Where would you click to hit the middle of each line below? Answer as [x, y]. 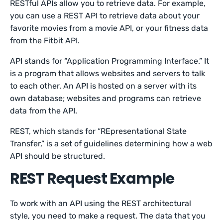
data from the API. [44, 111]
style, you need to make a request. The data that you [108, 216]
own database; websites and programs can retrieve [106, 98]
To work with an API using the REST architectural [101, 203]
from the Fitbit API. [45, 41]
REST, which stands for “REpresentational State [99, 131]
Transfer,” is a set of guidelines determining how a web [111, 144]
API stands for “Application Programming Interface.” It [110, 61]
